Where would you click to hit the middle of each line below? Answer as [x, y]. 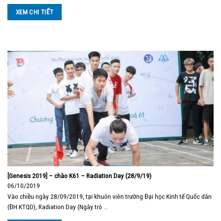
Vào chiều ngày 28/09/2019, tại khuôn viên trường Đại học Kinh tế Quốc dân [110, 197]
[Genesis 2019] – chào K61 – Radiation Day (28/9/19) [79, 175]
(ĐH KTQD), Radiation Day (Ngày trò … [57, 207]
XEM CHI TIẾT [35, 12]
